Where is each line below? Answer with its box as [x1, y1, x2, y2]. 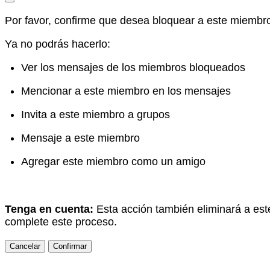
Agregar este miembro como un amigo [21, 155, 206, 168]
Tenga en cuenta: [5, 203, 96, 216]
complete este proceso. [5, 216, 117, 228]
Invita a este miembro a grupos [21, 108, 170, 121]
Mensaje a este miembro [21, 132, 140, 145]
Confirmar [53, 242, 87, 251]
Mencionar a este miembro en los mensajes [21, 85, 231, 98]
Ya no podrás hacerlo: [5, 38, 110, 51]
